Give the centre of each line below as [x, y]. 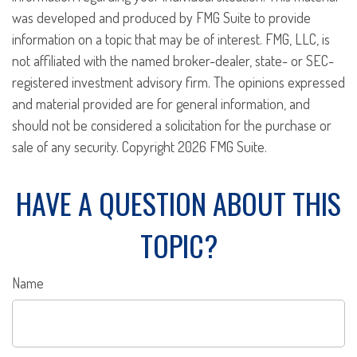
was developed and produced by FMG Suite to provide [161, 18]
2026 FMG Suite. [222, 147]
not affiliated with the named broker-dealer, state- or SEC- [173, 61]
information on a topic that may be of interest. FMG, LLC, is [171, 39]
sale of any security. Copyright [95, 147]
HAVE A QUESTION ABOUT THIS [178, 203]
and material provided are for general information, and [161, 104]
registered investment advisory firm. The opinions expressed [178, 82]
